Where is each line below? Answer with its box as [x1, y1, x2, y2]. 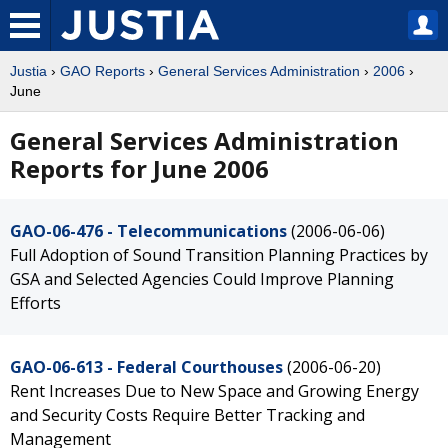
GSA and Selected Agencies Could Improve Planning [10, 268, 394, 290]
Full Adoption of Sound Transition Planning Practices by [10, 244, 428, 266]
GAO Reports [60, 63, 145, 79]
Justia [10, 63, 47, 79]
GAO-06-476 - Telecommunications [10, 220, 287, 242]
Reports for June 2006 [10, 152, 269, 185]
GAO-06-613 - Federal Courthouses [10, 356, 283, 378]
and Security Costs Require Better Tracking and [10, 404, 365, 426]
